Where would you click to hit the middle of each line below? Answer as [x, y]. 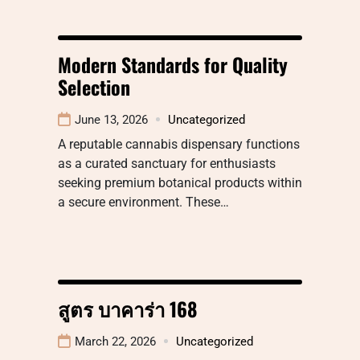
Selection [94, 86]
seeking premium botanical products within [180, 182]
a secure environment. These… [143, 202]
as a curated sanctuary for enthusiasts [167, 163]
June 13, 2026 [111, 119]
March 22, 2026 [115, 341]
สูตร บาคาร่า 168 [128, 308]
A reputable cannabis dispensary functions [179, 144]
